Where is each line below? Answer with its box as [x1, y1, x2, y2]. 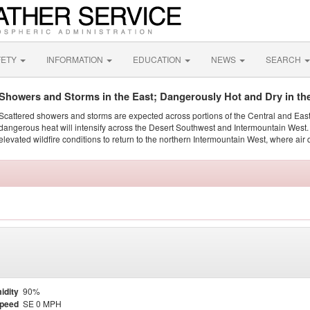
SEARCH [266, 53, 303, 65]
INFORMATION [46, 53, 105, 65]
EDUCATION [133, 53, 183, 65]
